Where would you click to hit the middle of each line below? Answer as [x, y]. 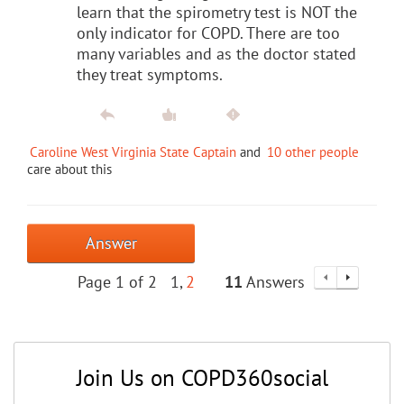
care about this [69, 169]
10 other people [313, 151]
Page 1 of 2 [117, 281]
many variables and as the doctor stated [216, 53]
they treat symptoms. [150, 74]
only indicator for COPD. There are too [208, 32]
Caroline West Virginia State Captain [133, 151]
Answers [274, 281]
